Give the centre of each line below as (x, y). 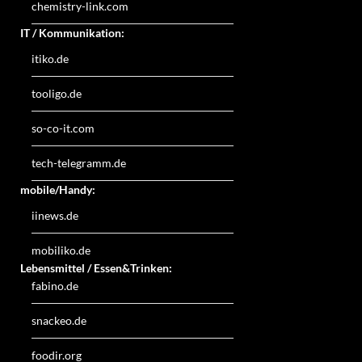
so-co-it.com (63, 128)
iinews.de (55, 216)
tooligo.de (57, 94)
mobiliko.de (61, 250)
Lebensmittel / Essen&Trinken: (96, 268)
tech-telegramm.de (79, 163)
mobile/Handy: (58, 190)
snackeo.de (59, 321)
